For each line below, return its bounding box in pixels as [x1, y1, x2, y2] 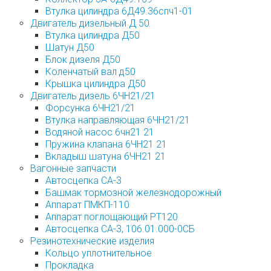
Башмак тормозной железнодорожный [45, 187, 221, 199]
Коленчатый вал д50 [45, 66, 135, 78]
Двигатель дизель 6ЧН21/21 [30, 90, 155, 102]
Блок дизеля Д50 [45, 54, 120, 66]
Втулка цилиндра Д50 [45, 30, 140, 42]
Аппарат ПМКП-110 [45, 199, 129, 211]
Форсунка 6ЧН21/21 [45, 102, 135, 114]
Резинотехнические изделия [30, 235, 154, 247]
